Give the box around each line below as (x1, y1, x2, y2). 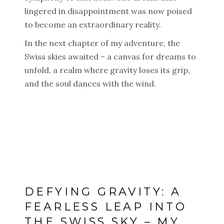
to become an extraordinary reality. (24, 19, 161, 30)
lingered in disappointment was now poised (24, 6, 192, 16)
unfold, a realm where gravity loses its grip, (24, 65, 190, 75)
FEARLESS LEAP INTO (24, 200, 187, 214)
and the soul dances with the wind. (24, 78, 156, 89)
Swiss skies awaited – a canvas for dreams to (24, 51, 196, 62)
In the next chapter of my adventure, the (24, 38, 180, 48)
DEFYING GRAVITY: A (24, 185, 181, 199)
